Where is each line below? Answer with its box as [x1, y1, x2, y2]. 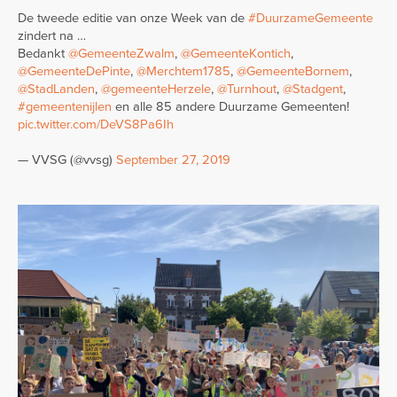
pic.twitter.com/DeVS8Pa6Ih [18, 116, 174, 132]
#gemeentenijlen [18, 98, 112, 114]
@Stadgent [283, 81, 343, 97]
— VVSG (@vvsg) [18, 152, 116, 167]
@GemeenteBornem [237, 63, 349, 79]
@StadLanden [18, 81, 95, 97]
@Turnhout [217, 81, 276, 97]
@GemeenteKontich [181, 45, 291, 61]
